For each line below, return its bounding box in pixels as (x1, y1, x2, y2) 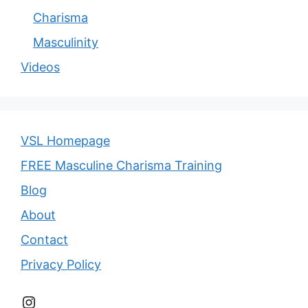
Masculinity (33, 35, 98, 50)
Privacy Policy (21, 257, 101, 272)
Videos (21, 60, 60, 75)
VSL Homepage (21, 133, 110, 148)
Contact (21, 232, 68, 247)
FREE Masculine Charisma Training (21, 158, 222, 173)
